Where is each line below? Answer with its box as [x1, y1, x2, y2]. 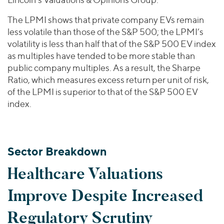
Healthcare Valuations [7, 163, 163, 185]
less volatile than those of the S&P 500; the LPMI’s [7, 26, 203, 37]
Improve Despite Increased [7, 185, 203, 207]
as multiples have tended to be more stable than [7, 50, 195, 61]
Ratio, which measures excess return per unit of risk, [7, 74, 209, 85]
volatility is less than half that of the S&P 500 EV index [7, 38, 216, 49]
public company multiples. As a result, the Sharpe [7, 62, 200, 73]
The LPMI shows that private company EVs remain [7, 14, 204, 25]
